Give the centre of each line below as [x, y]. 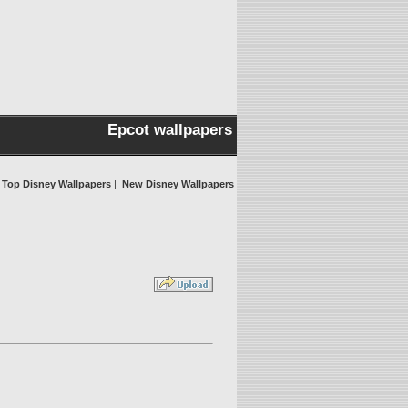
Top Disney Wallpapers [56, 184]
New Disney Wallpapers [178, 184]
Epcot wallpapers [170, 130]
